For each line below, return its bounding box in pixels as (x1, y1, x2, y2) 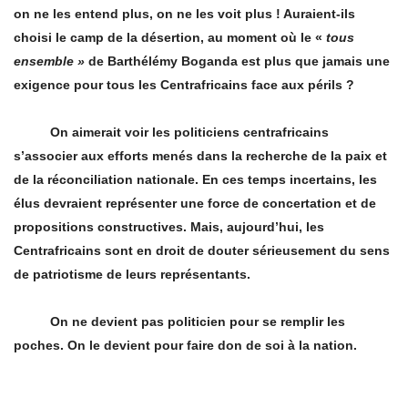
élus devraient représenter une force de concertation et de (14, 196, 376, 211)
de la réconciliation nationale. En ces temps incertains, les (14, 172, 377, 188)
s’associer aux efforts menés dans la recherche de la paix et (14, 148, 387, 164)
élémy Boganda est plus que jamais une (141, 54, 390, 69)
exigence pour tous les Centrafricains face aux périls (14, 77, 346, 93)
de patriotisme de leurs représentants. (14, 267, 250, 282)
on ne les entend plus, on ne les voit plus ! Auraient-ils (14, 6, 355, 22)
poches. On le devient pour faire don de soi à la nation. (14, 338, 357, 353)
